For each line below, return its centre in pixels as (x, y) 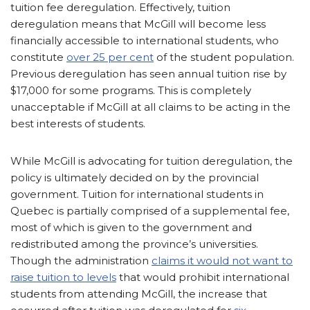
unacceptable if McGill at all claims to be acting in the (151, 107)
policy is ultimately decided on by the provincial (135, 178)
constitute (38, 57)
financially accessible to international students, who (145, 41)
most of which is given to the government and (131, 228)
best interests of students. (78, 124)
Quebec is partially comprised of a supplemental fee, (150, 211)
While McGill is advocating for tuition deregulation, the (152, 161)
